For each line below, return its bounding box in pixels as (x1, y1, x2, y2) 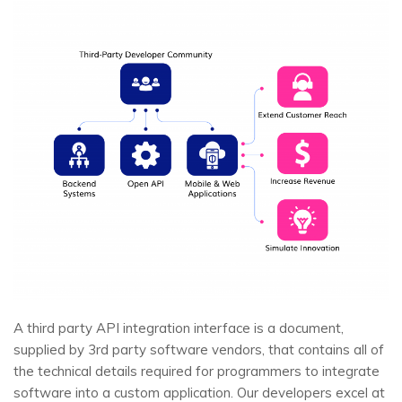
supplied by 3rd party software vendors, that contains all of (13, 340, 384, 358)
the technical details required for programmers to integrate (13, 362, 380, 380)
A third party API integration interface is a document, (13, 319, 344, 336)
